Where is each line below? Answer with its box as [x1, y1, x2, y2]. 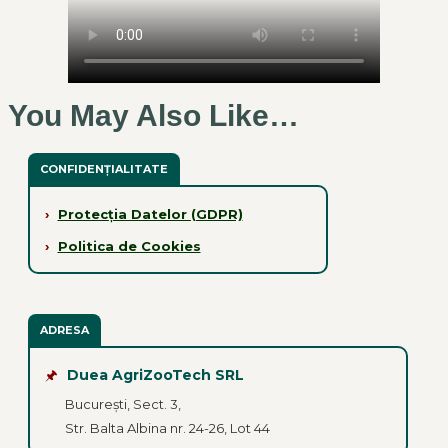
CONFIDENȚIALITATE [40, 162, 168, 177]
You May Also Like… [8, 99, 299, 133]
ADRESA [40, 323, 89, 338]
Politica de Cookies [57, 237, 201, 254]
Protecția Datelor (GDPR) [57, 205, 243, 222]
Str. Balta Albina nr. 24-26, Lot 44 [64, 419, 270, 436]
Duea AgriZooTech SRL [66, 365, 244, 384]
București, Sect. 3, [64, 395, 181, 412]
